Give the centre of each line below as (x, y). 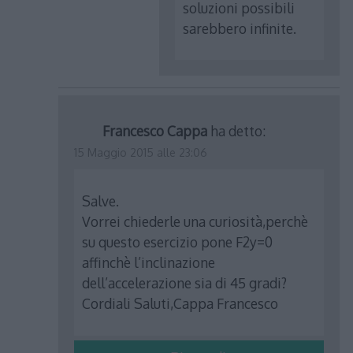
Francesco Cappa (155, 130)
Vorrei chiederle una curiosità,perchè (195, 222)
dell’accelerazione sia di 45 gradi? (185, 283)
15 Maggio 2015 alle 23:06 (141, 152)
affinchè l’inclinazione (149, 263)
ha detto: (238, 130)
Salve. (101, 201)
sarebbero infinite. (240, 28)
